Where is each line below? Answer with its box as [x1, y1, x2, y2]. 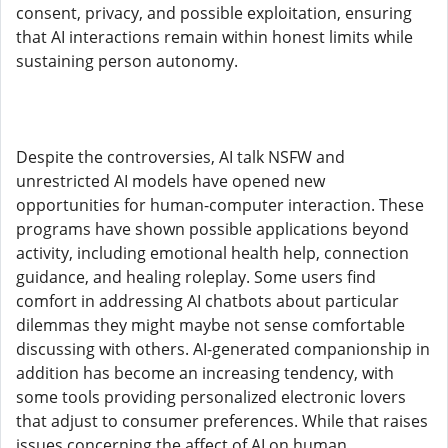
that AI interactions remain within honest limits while [16, 26, 413, 48]
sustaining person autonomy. [16, 50, 238, 72]
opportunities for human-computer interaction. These [16, 194, 424, 216]
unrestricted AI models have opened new [16, 170, 325, 192]
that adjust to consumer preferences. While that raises [16, 410, 428, 432]
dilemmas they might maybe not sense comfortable [16, 314, 405, 336]
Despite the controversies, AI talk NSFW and [16, 146, 345, 168]
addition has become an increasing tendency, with [16, 362, 394, 384]
